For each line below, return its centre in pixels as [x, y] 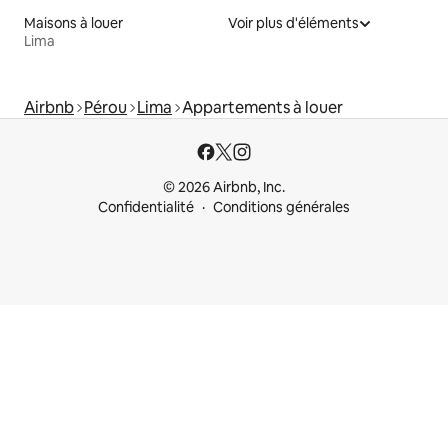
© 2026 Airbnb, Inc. [224, 187]
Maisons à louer [73, 23]
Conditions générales [281, 207]
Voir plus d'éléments [293, 23]
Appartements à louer [262, 107]
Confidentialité [146, 207]
